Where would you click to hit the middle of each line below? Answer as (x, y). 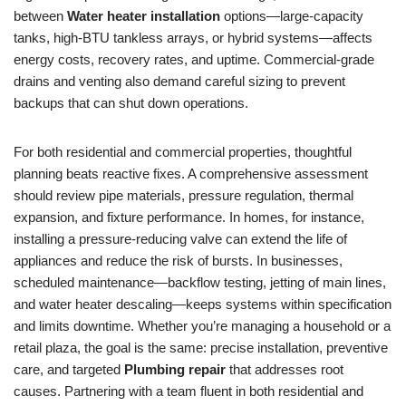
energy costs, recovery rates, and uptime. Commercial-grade (194, 59)
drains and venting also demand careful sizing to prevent (179, 81)
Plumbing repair (175, 369)
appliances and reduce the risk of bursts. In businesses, (178, 261)
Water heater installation (144, 16)
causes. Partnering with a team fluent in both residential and (188, 391)
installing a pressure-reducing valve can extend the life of (180, 239)
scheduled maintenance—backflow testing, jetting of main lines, (200, 282)
